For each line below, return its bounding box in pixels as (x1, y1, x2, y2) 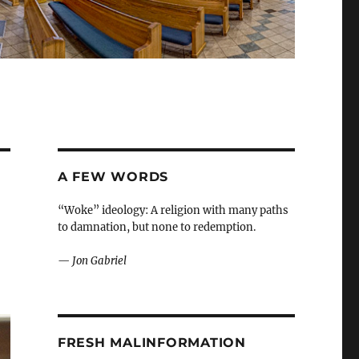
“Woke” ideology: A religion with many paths (57, 204, 288, 218)
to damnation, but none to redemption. (57, 220, 256, 235)
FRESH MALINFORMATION (57, 335, 246, 351)
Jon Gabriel (71, 254, 127, 268)
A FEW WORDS (57, 169, 169, 185)
